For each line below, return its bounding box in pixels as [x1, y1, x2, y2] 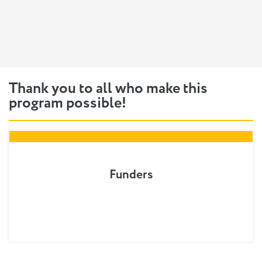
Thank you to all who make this [9, 77, 208, 99]
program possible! [9, 92, 126, 114]
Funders [109, 165, 153, 184]
